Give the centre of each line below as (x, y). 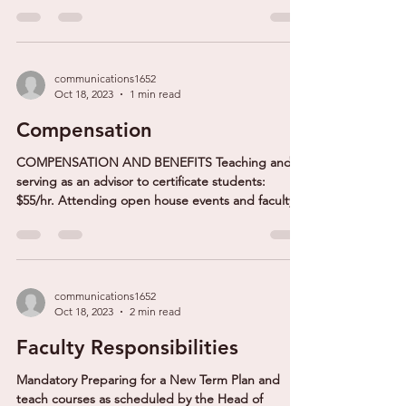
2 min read (155, 311)
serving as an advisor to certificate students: (141, 181)
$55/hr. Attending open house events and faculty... (161, 200)
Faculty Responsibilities (127, 348)
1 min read (155, 94)
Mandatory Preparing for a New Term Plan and (148, 380)
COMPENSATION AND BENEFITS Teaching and (154, 162)
